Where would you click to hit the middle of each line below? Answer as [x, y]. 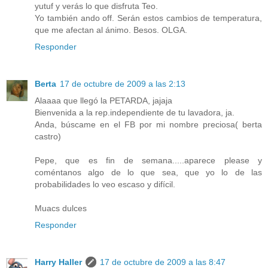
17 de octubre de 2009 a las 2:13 [123, 84]
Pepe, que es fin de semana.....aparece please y [148, 161]
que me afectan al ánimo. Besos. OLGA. [111, 30]
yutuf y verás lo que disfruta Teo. [96, 6]
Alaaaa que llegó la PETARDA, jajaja [103, 101]
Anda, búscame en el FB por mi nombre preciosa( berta [148, 125]
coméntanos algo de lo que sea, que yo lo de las [148, 173]
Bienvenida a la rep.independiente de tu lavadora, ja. [135, 113]
